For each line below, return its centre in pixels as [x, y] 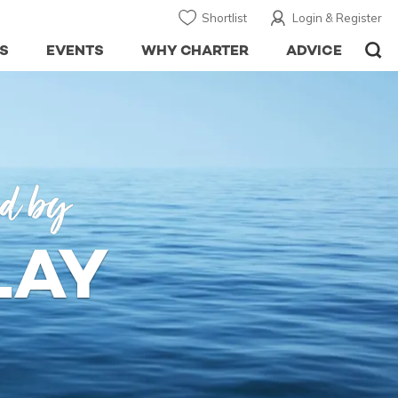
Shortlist [224, 18]
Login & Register [337, 18]
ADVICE [314, 50]
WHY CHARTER [195, 50]
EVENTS [75, 50]
